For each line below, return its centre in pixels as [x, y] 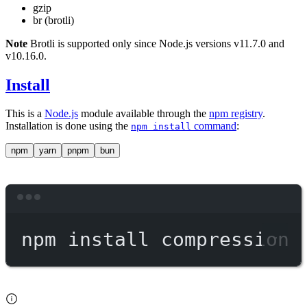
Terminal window [217, 208]
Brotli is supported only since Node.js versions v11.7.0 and [156, 43]
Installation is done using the [68, 126]
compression [225, 239]
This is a [25, 114]
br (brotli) [53, 20]
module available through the [144, 114]
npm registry [236, 114]
